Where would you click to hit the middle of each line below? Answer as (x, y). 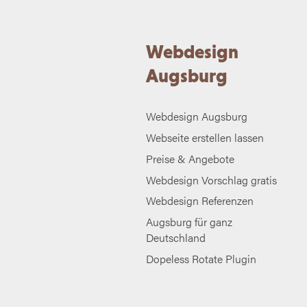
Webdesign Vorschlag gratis (211, 180)
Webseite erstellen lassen (205, 138)
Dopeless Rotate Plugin (201, 259)
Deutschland (175, 238)
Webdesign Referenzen (199, 201)
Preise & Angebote (190, 158)
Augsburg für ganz (189, 222)
